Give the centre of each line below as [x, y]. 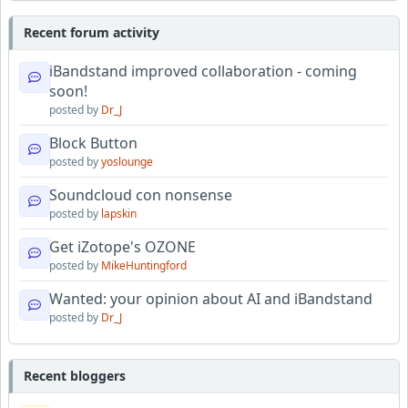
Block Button [93, 143]
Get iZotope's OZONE [122, 247]
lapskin [119, 214]
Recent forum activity [92, 32]
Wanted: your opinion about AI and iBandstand [211, 299]
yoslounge [127, 162]
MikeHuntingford [144, 265]
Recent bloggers [75, 376]
